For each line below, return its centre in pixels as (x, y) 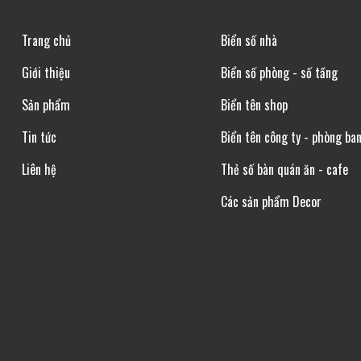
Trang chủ (47, 40)
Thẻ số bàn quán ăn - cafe (285, 169)
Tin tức (39, 137)
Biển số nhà (249, 40)
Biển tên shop (255, 104)
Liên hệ (39, 169)
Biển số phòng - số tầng (280, 72)
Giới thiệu (46, 72)
